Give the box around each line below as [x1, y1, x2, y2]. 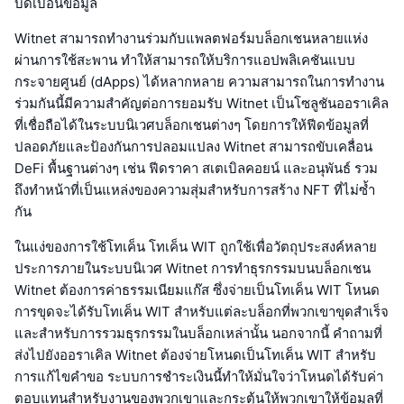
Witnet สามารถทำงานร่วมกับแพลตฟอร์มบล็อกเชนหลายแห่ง [14, 29, 368, 47]
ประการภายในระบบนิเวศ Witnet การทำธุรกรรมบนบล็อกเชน [14, 259, 371, 277]
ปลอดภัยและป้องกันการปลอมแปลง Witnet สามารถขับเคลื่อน [14, 137, 372, 155]
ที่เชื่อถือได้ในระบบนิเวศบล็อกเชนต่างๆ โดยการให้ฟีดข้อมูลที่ [14, 115, 369, 133]
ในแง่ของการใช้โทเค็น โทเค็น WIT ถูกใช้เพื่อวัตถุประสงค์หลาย [14, 237, 377, 255]
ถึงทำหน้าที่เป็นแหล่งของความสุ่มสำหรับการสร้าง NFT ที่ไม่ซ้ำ [14, 180, 375, 198]
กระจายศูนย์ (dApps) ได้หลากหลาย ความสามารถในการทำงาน [14, 72, 384, 90]
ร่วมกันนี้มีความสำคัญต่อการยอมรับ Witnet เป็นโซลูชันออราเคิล [14, 94, 389, 112]
